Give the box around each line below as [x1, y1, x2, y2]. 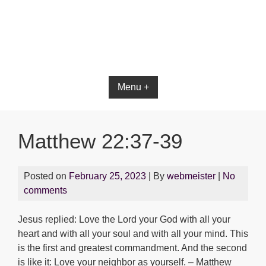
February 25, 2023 [69, 171, 146, 181]
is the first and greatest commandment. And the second [18, 243, 247, 253]
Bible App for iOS [81, 46, 185, 62]
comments [24, 185, 67, 195]
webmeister [167, 171, 216, 181]
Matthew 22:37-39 [18, 129, 182, 153]
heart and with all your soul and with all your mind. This [18, 229, 248, 239]
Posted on [24, 171, 69, 181]
